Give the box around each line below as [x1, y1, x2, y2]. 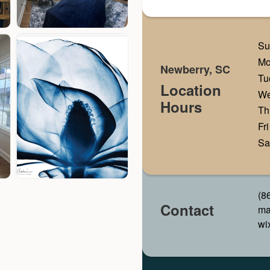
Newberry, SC [160, 61, 230, 78]
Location [160, 80, 221, 101]
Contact [160, 199, 214, 221]
